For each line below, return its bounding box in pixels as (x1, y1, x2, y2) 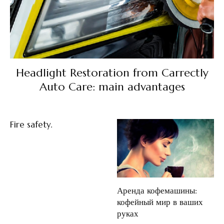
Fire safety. (10, 119, 52, 130)
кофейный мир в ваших (117, 196, 203, 207)
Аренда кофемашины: (117, 184, 197, 196)
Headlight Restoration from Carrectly (15, 66, 208, 80)
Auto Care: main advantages (39, 80, 185, 94)
